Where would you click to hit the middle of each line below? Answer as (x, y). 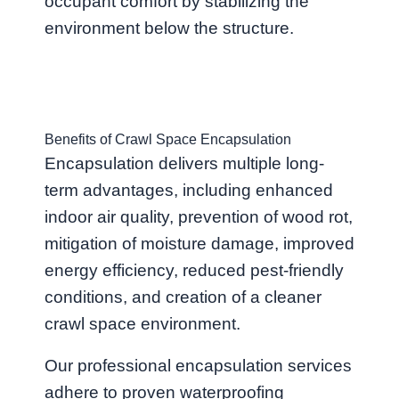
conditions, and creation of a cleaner (183, 297)
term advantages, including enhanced (189, 190)
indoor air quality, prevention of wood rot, (199, 216)
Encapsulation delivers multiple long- (184, 163)
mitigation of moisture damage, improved (199, 243)
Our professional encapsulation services (198, 365)
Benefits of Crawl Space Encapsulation (168, 139)
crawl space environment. (142, 323)
